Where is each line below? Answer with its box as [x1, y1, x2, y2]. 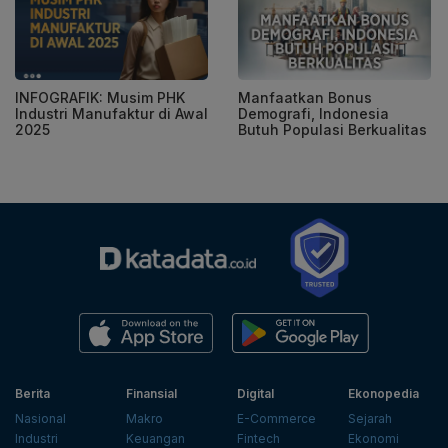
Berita [15, 386, 50, 402]
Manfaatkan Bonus [238, 89, 372, 107]
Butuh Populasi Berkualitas [238, 121, 427, 139]
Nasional [15, 411, 66, 427]
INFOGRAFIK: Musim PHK [15, 89, 185, 107]
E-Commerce [237, 411, 316, 427]
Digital [237, 386, 274, 402]
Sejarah [348, 411, 392, 427]
